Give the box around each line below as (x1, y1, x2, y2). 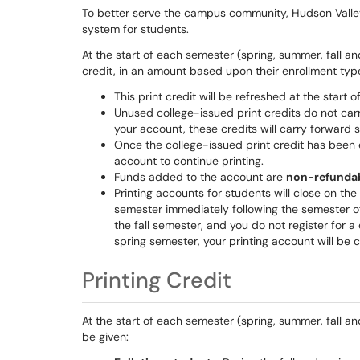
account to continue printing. (114, 153, 264, 168)
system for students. (82, 22, 189, 36)
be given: (82, 329, 129, 344)
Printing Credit (82, 266, 231, 294)
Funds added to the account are (114, 170, 286, 184)
